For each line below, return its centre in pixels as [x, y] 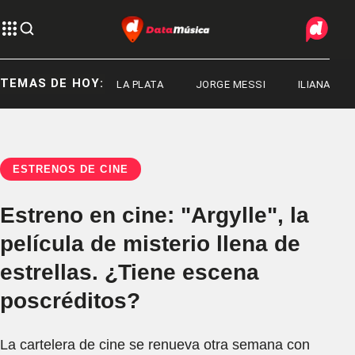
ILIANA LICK [299, 84]
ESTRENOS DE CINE [71, 169]
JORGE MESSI [203, 84]
